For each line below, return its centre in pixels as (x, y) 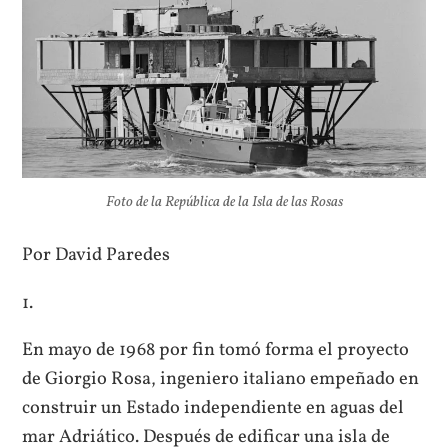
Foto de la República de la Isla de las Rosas (224, 202)
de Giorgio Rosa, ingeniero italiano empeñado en (221, 379)
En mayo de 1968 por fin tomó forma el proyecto (216, 350)
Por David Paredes (96, 255)
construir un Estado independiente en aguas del (213, 408)
